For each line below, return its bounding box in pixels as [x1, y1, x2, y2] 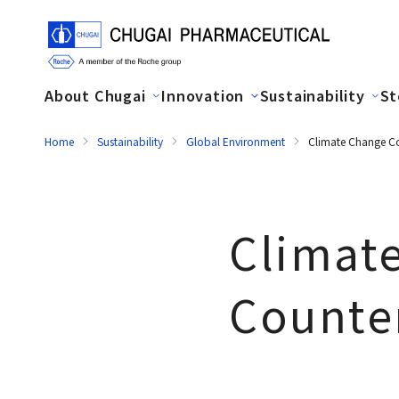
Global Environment [186, 134, 285, 149]
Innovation [161, 85, 245, 106]
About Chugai [45, 85, 146, 106]
